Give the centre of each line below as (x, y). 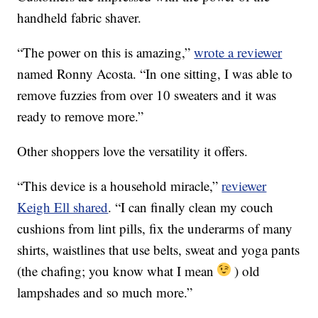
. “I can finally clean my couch (191, 207)
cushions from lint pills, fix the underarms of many (155, 229)
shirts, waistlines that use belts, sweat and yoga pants (159, 250)
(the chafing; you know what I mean (117, 271)
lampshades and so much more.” (105, 292)
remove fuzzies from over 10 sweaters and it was (147, 95)
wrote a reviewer (238, 53)
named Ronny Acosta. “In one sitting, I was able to (155, 74)
